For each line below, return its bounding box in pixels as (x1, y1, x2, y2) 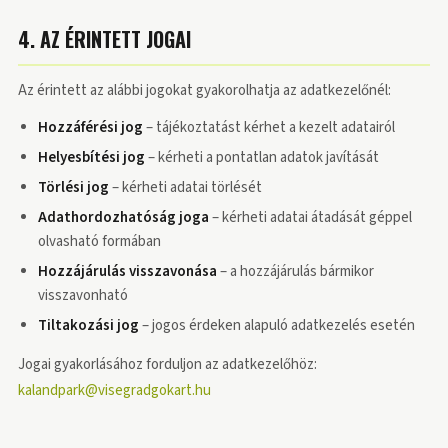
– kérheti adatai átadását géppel (209, 207, 412, 228)
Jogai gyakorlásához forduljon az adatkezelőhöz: (18, 354, 317, 375)
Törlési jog (38, 177, 109, 198)
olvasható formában (38, 231, 161, 252)
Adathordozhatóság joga (38, 207, 209, 228)
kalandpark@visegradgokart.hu (18, 380, 211, 401)
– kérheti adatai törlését (109, 177, 262, 198)
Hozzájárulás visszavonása (38, 261, 217, 282)
